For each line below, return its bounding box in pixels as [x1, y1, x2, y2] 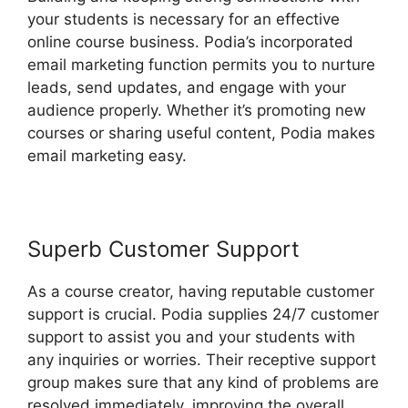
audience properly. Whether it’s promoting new [27, 101, 366, 120]
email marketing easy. [27, 147, 187, 166]
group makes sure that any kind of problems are [27, 373, 379, 393]
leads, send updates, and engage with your [27, 78, 346, 97]
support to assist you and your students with [27, 328, 355, 347]
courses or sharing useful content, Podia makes [27, 124, 375, 143]
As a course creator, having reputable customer [27, 282, 374, 301]
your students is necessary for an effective [27, 10, 340, 29]
